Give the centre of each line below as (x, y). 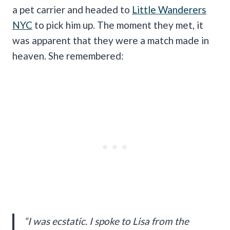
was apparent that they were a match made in (111, 40)
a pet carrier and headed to (72, 9)
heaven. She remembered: (68, 55)
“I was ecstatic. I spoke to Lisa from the (107, 221)
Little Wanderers (169, 9)
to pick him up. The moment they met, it (118, 25)
